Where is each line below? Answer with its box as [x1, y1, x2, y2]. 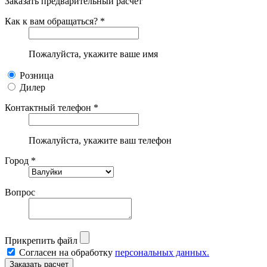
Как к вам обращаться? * [5, 15, 105, 26]
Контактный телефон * [5, 102, 98, 113]
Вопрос [5, 187, 35, 197]
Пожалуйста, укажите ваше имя [29, 48, 158, 59]
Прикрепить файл [5, 235, 77, 246]
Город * [5, 155, 36, 166]
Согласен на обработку [19, 247, 115, 257]
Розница [20, 70, 54, 80]
